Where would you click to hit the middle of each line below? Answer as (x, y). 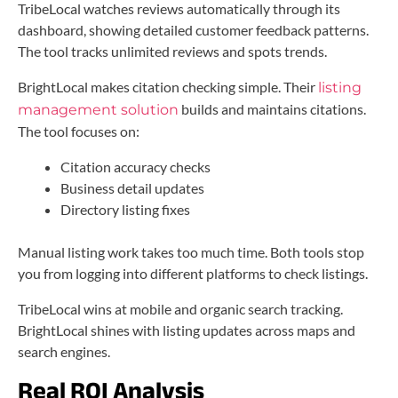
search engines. (64, 351)
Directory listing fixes (125, 209)
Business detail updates (132, 187)
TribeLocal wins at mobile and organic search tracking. (180, 308)
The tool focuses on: (79, 131)
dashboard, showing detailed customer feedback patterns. (193, 29)
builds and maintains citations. (272, 108)
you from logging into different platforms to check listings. (193, 273)
